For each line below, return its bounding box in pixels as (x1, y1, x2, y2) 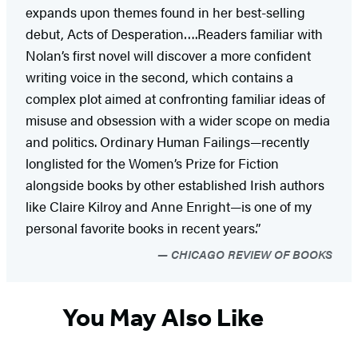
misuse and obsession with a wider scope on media (26, 109, 330, 129)
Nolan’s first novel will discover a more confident (26, 45, 311, 65)
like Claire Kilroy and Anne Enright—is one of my (26, 196, 312, 216)
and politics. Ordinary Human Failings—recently (26, 131, 309, 151)
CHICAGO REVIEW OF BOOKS (168, 245, 332, 262)
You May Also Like (62, 302, 264, 333)
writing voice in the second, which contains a (26, 66, 293, 86)
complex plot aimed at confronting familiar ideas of (26, 88, 325, 108)
